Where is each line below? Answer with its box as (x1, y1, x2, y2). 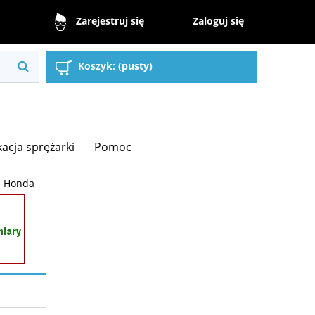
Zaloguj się (193, 13, 245, 27)
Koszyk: (78, 59, 115, 73)
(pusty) (118, 59, 153, 73)
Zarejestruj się (75, 14, 144, 28)
